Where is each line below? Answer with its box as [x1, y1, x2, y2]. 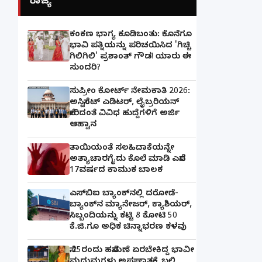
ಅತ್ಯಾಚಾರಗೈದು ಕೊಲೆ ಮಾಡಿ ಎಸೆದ [70, 154, 186, 166]
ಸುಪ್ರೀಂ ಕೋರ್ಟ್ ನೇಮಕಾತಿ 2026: [70, 86, 190, 98]
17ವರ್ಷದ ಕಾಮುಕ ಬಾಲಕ [70, 165, 163, 177]
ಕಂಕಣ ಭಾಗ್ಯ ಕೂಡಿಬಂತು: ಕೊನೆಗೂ [70, 29, 192, 41]
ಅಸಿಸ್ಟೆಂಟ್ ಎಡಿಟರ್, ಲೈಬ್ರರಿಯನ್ [70, 97, 179, 109]
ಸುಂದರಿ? [70, 63, 101, 74]
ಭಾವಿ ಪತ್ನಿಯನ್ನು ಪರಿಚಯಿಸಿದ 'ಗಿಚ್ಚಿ [70, 40, 191, 52]
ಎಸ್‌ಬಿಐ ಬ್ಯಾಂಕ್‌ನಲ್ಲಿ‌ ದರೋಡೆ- [70, 188, 178, 200]
